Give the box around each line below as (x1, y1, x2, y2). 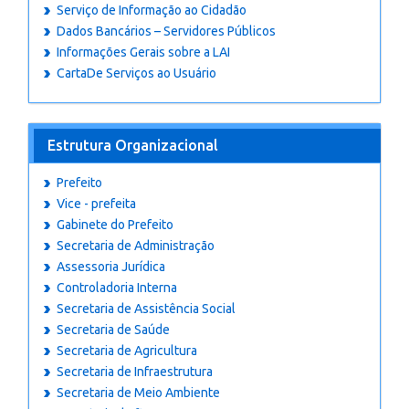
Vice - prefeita (57, 196, 136, 211)
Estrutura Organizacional (47, 137, 218, 153)
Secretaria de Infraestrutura (57, 364, 213, 379)
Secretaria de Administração (57, 238, 215, 253)
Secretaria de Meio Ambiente (57, 385, 220, 400)
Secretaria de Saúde (57, 322, 170, 337)
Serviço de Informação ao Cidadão (57, 3, 246, 17)
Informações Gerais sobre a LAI (57, 45, 230, 59)
